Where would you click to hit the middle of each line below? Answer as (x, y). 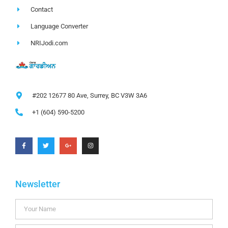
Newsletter (38, 184)
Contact (42, 9)
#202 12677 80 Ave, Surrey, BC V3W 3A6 (89, 95)
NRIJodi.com (49, 43)
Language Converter (60, 26)
